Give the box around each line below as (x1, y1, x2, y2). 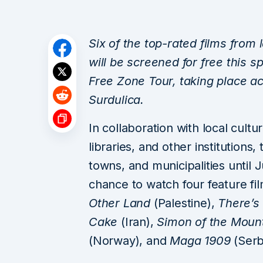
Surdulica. (89, 92, 144, 107)
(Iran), (117, 214, 157, 229)
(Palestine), (150, 195, 218, 210)
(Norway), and (89, 233, 170, 248)
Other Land (89, 195, 151, 210)
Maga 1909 (170, 233, 231, 248)
